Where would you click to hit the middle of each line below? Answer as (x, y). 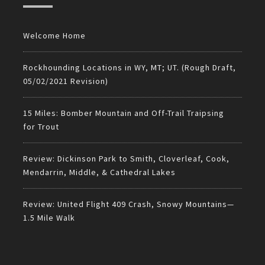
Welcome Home (54, 36)
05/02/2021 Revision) (66, 81)
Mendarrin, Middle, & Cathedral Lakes (99, 172)
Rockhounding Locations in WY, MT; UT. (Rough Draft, (130, 68)
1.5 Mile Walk (49, 218)
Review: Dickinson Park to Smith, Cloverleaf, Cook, (126, 159)
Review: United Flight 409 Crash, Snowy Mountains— (129, 204)
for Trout (41, 127)
